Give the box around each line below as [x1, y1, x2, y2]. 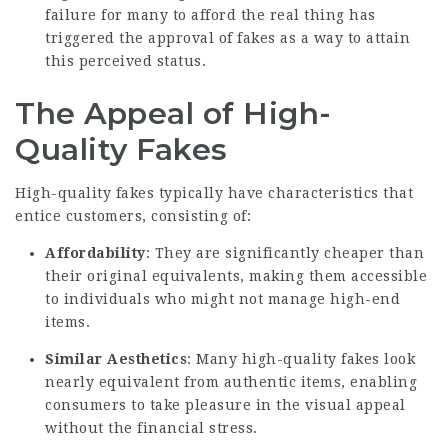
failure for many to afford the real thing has [45, 6, 376, 23]
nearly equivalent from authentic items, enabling [45, 373, 417, 390]
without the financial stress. [45, 419, 258, 436]
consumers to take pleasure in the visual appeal [45, 396, 406, 413]
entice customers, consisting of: [15, 207, 251, 224]
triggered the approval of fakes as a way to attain [45, 29, 410, 46]
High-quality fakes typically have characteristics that [15, 184, 413, 201]
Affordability [45, 244, 146, 261]
